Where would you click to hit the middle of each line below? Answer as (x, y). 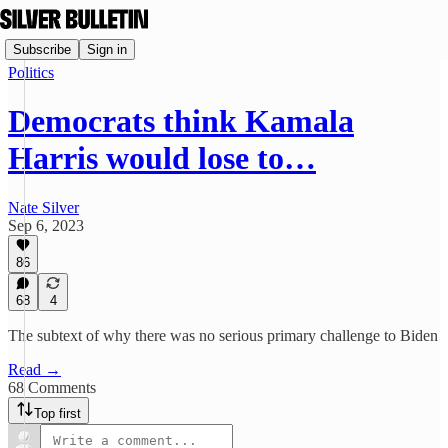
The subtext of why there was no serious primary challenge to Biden (223, 335)
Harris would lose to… (162, 158)
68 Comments (52, 387)
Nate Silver (43, 207)
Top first (57, 413)
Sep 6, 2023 (46, 225)
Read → (34, 369)
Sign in (107, 49)
